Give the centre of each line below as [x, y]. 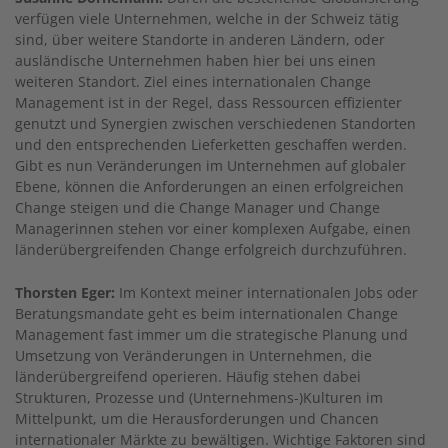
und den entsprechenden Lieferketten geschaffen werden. [211, 144]
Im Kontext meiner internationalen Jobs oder [266, 292]
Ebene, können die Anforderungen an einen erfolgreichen [209, 186]
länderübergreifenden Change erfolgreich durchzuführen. [211, 249]
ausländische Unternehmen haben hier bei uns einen [195, 60]
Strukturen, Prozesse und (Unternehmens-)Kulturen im [199, 397]
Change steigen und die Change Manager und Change [197, 207]
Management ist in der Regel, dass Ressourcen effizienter [208, 102]
